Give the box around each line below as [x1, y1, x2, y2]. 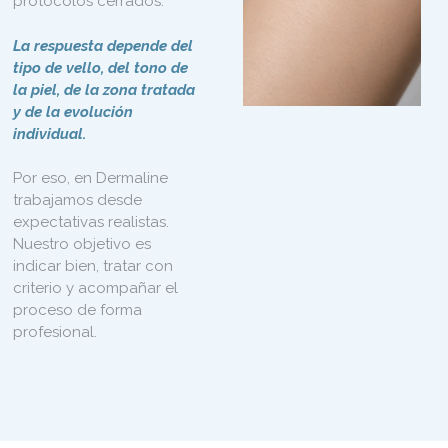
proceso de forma [13, 301, 143, 319]
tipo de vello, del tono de [13, 58, 189, 77]
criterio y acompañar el [13, 279, 179, 297]
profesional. [13, 323, 98, 341]
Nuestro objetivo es [13, 235, 152, 253]
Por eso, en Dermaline [13, 169, 169, 187]
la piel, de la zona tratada [13, 80, 196, 99]
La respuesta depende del [13, 36, 194, 55]
